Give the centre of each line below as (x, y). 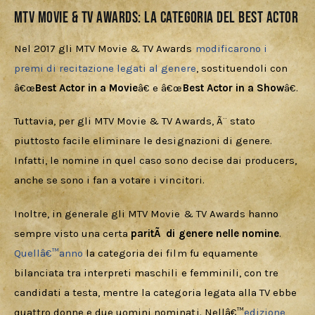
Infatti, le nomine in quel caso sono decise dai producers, (157, 161)
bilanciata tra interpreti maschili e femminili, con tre (148, 272)
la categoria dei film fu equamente (172, 253)
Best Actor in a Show (233, 88)
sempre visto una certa (73, 233)
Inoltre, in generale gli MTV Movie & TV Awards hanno (148, 213)
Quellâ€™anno (49, 253)
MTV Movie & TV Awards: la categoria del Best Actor (156, 18)
